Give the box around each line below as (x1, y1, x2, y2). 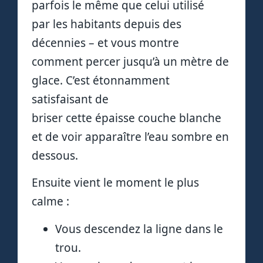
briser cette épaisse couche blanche (32, 110, 221, 126)
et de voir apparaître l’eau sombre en (32, 129, 229, 144)
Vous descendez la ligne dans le (55, 221, 223, 237)
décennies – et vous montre (32, 35, 179, 50)
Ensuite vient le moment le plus (32, 175, 199, 191)
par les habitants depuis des (32, 16, 181, 32)
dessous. (32, 147, 78, 163)
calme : (32, 194, 69, 210)
